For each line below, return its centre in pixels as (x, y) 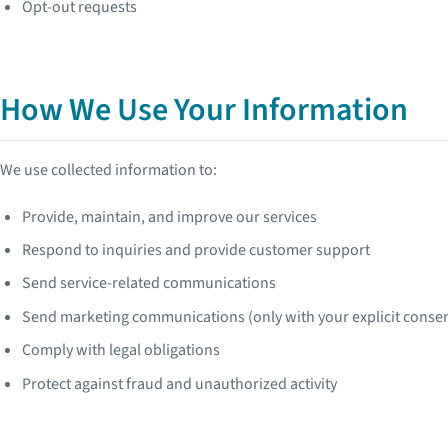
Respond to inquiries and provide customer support (196, 249)
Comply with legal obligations (121, 350)
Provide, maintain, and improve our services (170, 216)
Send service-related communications (149, 283)
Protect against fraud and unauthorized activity (180, 383)
